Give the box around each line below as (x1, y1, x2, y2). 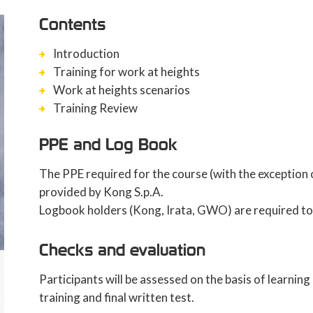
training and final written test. (38, 290, 194, 305)
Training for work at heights (52, 64, 200, 79)
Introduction (52, 46, 119, 61)
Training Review (52, 101, 138, 115)
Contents (38, 14, 105, 34)
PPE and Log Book (38, 134, 177, 154)
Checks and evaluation (38, 240, 205, 260)
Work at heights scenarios (52, 82, 190, 97)
